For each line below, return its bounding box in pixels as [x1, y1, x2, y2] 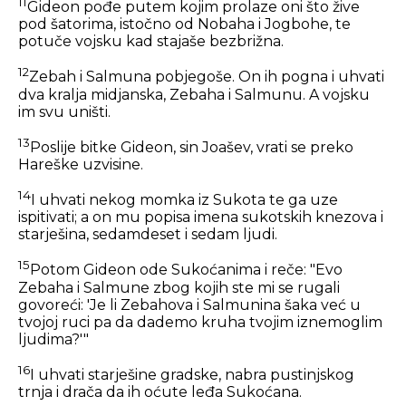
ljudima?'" [18, 330, 89, 348]
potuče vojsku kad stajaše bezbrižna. [18, 33, 284, 51]
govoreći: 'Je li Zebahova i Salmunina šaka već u [18, 295, 361, 314]
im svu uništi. [18, 102, 111, 121]
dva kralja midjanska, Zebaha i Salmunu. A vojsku [18, 85, 370, 103]
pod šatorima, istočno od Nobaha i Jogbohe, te [18, 15, 351, 34]
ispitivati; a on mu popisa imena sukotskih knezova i [18, 208, 383, 227]
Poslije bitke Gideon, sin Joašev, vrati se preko [30, 139, 353, 157]
